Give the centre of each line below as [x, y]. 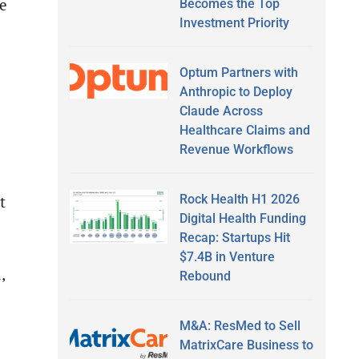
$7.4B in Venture [227, 256]
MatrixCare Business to [246, 345]
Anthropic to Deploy [236, 91]
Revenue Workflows [236, 149]
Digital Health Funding [242, 218]
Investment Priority [234, 22]
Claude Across [221, 111]
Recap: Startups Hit [234, 237]
